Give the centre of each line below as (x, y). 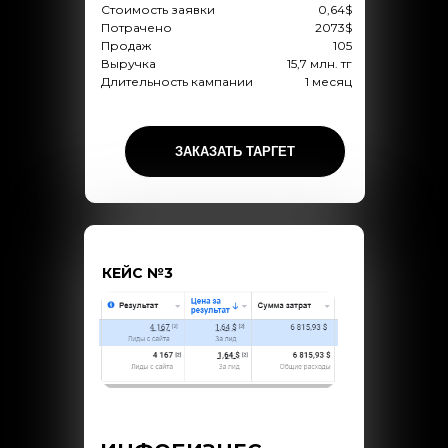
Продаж (125, 45)
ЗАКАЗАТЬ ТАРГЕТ (235, 151)
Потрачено (136, 27)
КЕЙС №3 (137, 273)
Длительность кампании (176, 81)
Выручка (128, 63)
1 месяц (328, 81)
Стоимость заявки (157, 9)
